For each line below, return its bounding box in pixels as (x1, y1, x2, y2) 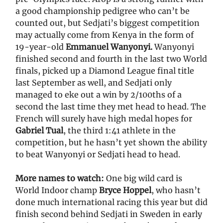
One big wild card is (106, 173, 182, 184)
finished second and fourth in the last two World (15, 54, 207, 64)
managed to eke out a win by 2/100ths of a (15, 90, 182, 100)
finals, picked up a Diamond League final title (15, 66, 194, 76)
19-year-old (15, 42, 66, 52)
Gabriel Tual (15, 125, 63, 136)
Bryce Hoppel (99, 185, 151, 196)
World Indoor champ (15, 185, 99, 196)
